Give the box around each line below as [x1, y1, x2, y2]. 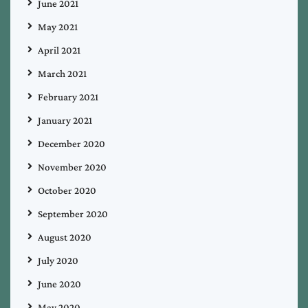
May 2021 [38, 21, 78, 33]
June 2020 [38, 278, 81, 290]
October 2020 [38, 185, 96, 197]
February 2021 [38, 91, 98, 103]
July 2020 [38, 255, 78, 267]
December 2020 [38, 138, 105, 150]
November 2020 [38, 162, 107, 173]
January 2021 [38, 115, 92, 126]
